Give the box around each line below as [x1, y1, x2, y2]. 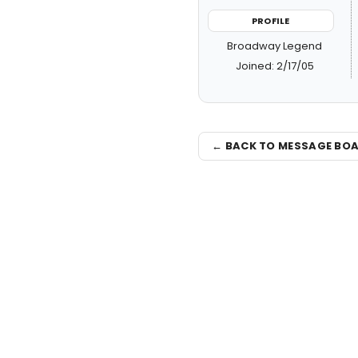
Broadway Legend [227, 38, 323, 54]
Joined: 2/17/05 [235, 58, 314, 74]
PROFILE [252, 14, 290, 27]
